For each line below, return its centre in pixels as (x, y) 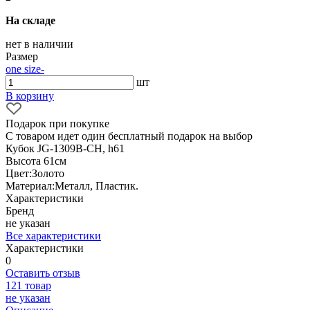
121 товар (28, 285)
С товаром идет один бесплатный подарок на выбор (129, 136)
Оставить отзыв (43, 273)
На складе (30, 20)
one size (23, 69)
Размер (22, 56)
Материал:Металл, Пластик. (72, 185)
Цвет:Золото (35, 173)
